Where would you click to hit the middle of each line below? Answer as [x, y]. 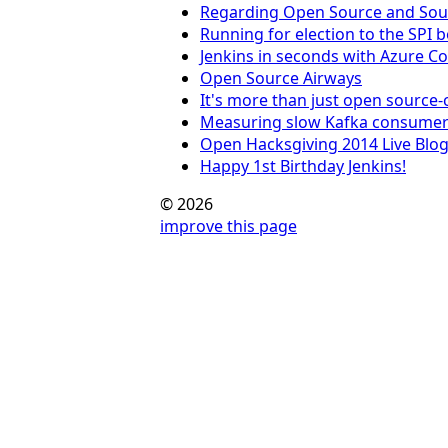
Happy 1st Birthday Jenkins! [303, 165]
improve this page [228, 225]
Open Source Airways [281, 77]
